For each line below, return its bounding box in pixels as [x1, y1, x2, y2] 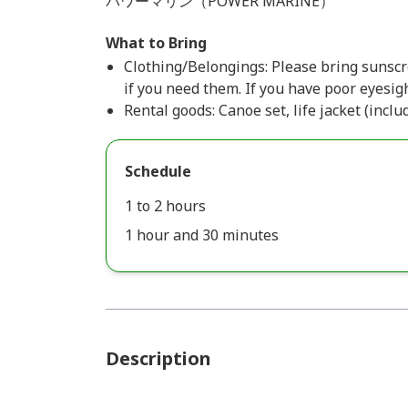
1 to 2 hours [125, 196, 206, 216]
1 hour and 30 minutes [125, 225, 279, 245]
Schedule [125, 161, 191, 181]
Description [106, 346, 211, 371]
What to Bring [106, 33, 207, 53]
